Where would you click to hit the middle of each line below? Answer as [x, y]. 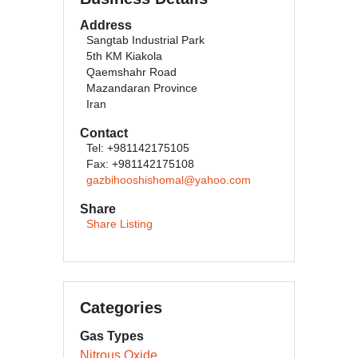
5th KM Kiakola [124, 56]
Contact [104, 133]
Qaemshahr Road [131, 72]
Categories [121, 308]
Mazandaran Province [142, 88]
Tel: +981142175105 [138, 148]
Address [106, 25]
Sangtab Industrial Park [145, 40]
